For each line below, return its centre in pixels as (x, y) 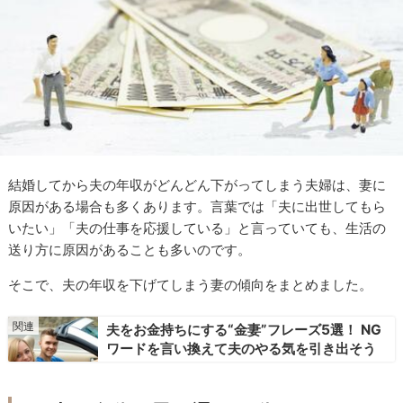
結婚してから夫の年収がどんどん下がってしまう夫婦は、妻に (197, 185)
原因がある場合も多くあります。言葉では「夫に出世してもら (197, 207)
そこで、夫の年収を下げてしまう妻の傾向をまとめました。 (191, 285)
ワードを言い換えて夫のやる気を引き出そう (241, 348)
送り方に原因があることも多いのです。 (130, 250)
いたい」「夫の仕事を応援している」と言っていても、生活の (197, 228)
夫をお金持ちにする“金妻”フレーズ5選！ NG (243, 329)
